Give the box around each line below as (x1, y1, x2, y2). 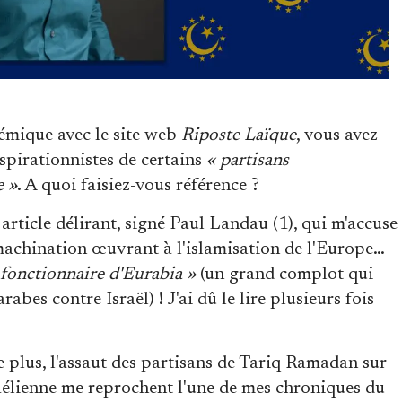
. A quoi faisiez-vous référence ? (17, 176, 259, 195)
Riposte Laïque (181, 126, 296, 144)
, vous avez (296, 126, 378, 144)
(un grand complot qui (196, 265, 373, 284)
